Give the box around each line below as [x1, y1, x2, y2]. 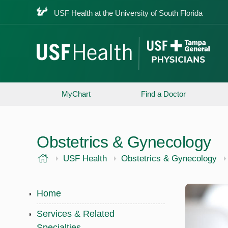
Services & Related [37, 209, 115, 219]
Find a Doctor [141, 90, 186, 98]
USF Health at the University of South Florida [54, 9, 203, 17]
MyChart [62, 90, 91, 98]
